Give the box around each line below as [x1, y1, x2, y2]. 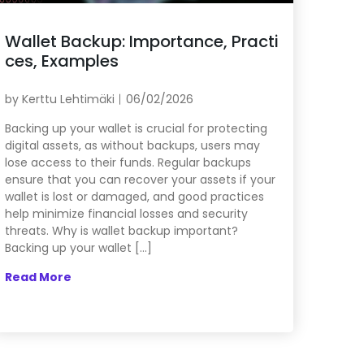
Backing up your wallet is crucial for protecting [4, 119, 267, 136]
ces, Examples [4, 49, 119, 72]
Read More [4, 268, 71, 285]
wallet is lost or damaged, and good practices [4, 188, 264, 205]
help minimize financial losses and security [4, 205, 248, 222]
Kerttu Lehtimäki [21, 90, 115, 107]
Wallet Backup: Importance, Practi [4, 29, 279, 53]
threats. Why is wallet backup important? [4, 222, 238, 239]
